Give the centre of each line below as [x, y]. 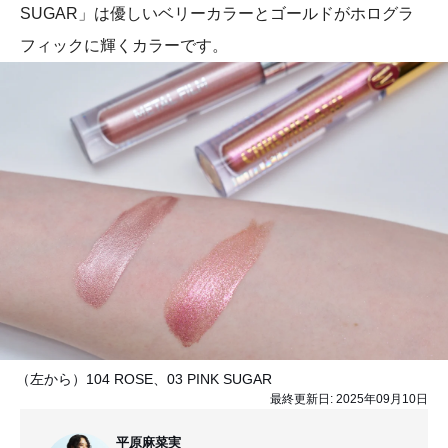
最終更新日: [303, 399]
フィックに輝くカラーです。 [124, 45]
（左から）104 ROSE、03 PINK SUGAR [144, 379]
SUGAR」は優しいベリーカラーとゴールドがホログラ [217, 13]
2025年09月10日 [382, 399]
